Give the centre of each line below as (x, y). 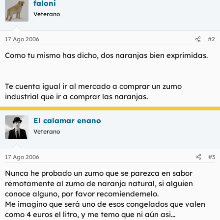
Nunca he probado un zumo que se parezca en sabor (99, 173)
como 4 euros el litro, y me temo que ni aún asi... (90, 214)
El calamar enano (67, 121)
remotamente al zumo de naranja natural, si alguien (99, 183)
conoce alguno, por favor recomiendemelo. (82, 193)
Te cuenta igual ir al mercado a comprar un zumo (93, 86)
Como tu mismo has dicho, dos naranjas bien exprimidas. (106, 55)
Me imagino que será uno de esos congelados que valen (105, 204)
